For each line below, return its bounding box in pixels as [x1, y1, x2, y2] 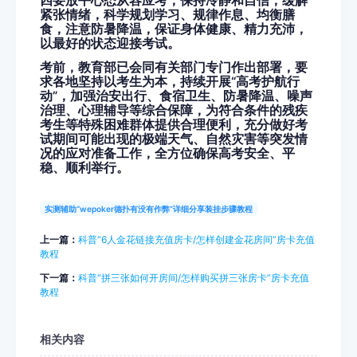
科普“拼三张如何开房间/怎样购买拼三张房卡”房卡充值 [78, 271, 309, 284]
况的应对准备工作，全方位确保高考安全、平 [40, 146, 295, 161]
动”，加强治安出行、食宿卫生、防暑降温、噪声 [40, 88, 312, 104]
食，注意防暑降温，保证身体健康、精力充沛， [40, 22, 308, 37]
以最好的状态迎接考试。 [40, 36, 180, 51]
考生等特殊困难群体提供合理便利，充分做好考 [40, 117, 308, 132]
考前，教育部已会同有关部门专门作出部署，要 [40, 60, 308, 75]
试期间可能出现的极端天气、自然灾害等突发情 [40, 131, 308, 147]
